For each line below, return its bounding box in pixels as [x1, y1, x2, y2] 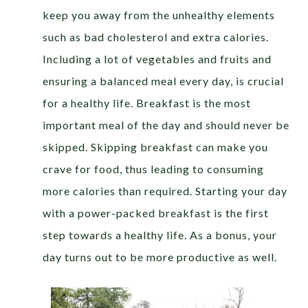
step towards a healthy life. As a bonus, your [43, 228, 278, 242]
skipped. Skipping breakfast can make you [43, 140, 269, 154]
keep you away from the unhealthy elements [43, 8, 276, 22]
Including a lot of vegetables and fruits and [43, 52, 272, 66]
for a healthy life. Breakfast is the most [43, 96, 252, 110]
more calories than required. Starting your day [43, 184, 288, 198]
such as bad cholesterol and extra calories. [43, 30, 269, 44]
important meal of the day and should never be [43, 118, 290, 132]
